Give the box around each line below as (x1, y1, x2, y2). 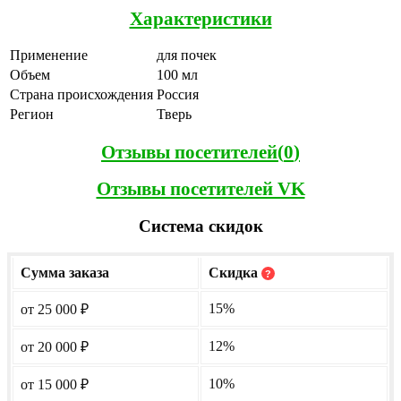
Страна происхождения (10, 87, 153, 103)
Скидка (209, 265, 261, 281)
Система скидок (138, 216, 263, 235)
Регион (10, 107, 54, 123)
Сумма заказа (21, 265, 109, 281)
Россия (157, 87, 199, 103)
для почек (157, 47, 217, 64)
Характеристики (129, 8, 272, 30)
